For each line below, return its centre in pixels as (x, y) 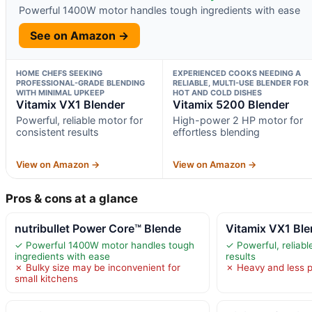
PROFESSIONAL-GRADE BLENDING (80, 83)
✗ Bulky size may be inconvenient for (97, 267)
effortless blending (216, 132)
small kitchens (46, 278)
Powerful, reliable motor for (79, 120)
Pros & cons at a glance (72, 198)
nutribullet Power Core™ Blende (98, 228)
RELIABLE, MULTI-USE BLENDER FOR (240, 83)
